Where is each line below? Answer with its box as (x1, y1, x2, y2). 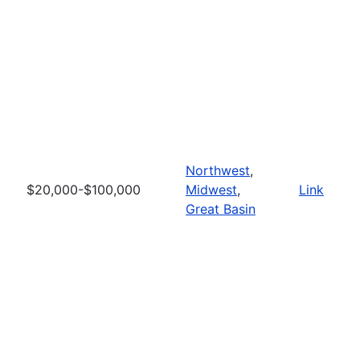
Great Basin (186, 200, 256, 217)
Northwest (186, 162, 250, 178)
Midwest (186, 181, 237, 198)
